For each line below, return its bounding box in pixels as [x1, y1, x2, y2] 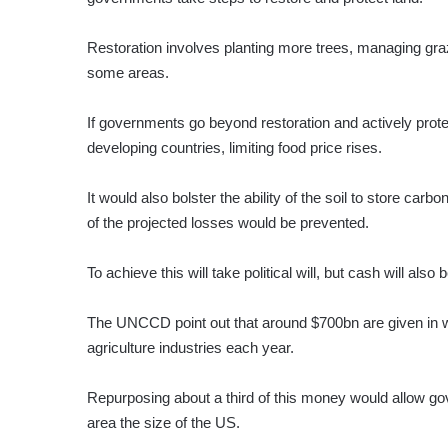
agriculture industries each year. [87, 339, 294, 357]
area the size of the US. [87, 414, 240, 432]
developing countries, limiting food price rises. [87, 139, 382, 157]
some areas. [87, 64, 169, 82]
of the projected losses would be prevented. [87, 214, 369, 232]
